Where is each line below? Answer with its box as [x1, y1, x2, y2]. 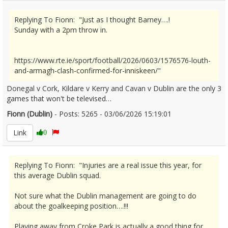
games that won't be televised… [7, 94, 111, 103]
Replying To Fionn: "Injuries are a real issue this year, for [14, 160, 202, 170]
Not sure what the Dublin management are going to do [14, 191, 196, 201]
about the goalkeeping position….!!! [14, 201, 128, 211]
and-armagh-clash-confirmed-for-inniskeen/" [14, 66, 161, 75]
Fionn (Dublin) [7, 109, 52, 119]
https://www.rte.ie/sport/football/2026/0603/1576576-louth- [14, 55, 211, 65]
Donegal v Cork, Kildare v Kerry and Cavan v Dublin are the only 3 [7, 83, 221, 93]
